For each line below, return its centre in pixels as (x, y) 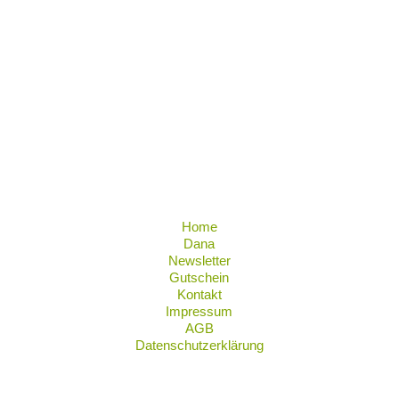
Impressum (199, 311)
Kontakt (199, 294)
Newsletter (199, 261)
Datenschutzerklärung (199, 345)
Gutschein (199, 277)
